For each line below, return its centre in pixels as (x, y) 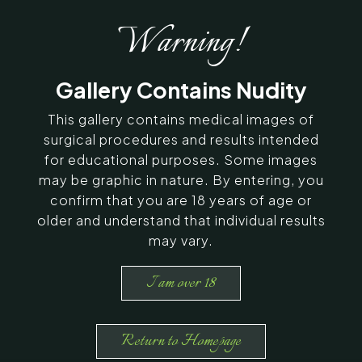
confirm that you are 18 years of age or (181, 200)
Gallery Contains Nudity (181, 90)
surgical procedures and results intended (181, 139)
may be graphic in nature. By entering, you (181, 179)
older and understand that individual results (181, 220)
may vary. (181, 240)
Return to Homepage (181, 341)
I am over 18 (181, 283)
